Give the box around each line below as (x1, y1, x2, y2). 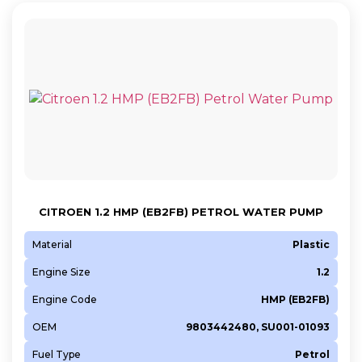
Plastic (293, 238, 330, 250)
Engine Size (32, 265, 90, 278)
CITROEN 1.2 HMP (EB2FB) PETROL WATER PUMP (39, 204, 323, 218)
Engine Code (32, 293, 97, 305)
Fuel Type (32, 347, 81, 360)
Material (32, 238, 72, 250)
